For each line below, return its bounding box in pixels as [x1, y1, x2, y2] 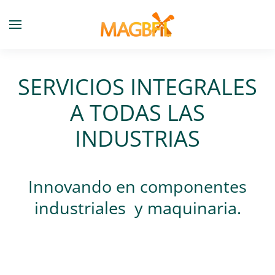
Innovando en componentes [28, 175, 247, 198]
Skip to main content [28, 28, 123, 42]
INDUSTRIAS [75, 123, 200, 153]
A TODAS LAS [70, 98, 205, 127]
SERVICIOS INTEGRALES [18, 72, 257, 101]
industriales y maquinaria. [34, 196, 241, 219]
